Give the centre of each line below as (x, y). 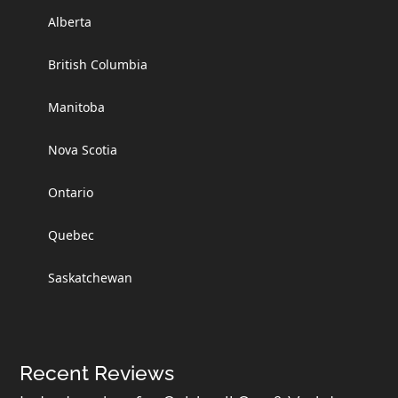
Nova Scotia (83, 149)
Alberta (70, 21)
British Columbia (98, 64)
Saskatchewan (91, 277)
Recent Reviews (97, 372)
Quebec (72, 235)
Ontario (71, 192)
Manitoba (77, 107)
